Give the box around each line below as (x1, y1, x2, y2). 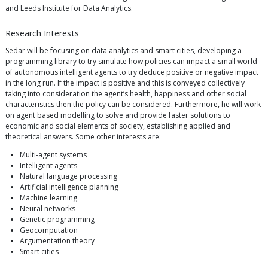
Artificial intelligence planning (20, 181, 118, 192)
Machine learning (20, 192, 77, 203)
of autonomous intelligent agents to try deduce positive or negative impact (5, 66, 258, 77)
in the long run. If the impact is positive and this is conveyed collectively (5, 77, 245, 88)
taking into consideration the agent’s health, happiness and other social (5, 88, 246, 99)
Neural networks (20, 203, 75, 214)
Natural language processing (20, 170, 117, 181)
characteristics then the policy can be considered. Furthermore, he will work (5, 99, 261, 109)
